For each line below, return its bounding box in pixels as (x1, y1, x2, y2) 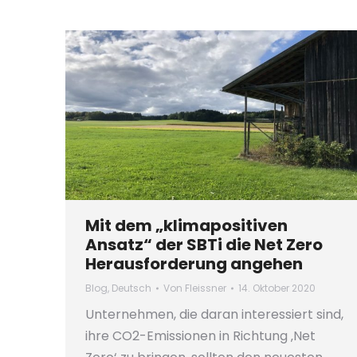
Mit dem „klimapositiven (85, 214, 288, 237)
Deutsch (112, 281, 151, 296)
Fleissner (185, 281, 226, 296)
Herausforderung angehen (85, 253, 303, 276)
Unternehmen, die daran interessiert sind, (85, 305, 343, 324)
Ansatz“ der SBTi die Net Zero (85, 233, 323, 257)
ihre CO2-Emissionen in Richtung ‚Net (85, 327, 316, 346)
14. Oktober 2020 (238, 281, 316, 296)
